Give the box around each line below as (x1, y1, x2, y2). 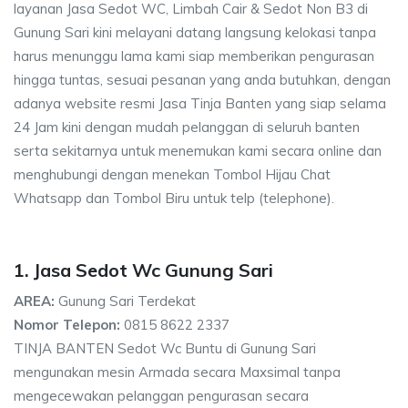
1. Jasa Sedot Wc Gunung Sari (14, 258, 273, 281)
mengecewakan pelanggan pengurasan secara (14, 386, 309, 404)
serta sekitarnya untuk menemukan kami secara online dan (14, 141, 382, 159)
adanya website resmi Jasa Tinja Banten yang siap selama (14, 94, 386, 112)
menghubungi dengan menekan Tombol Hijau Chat (14, 165, 331, 183)
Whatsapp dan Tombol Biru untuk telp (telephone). (14, 189, 334, 207)
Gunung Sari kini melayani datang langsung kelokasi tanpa (14, 23, 376, 41)
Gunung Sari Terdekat (55, 291, 196, 310)
